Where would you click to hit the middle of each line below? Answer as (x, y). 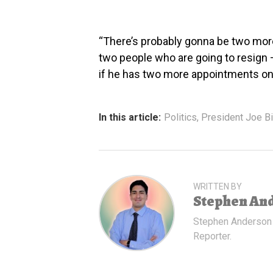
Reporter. (212, 236)
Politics (180, 117)
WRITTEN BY (218, 186)
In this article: (130, 117)
